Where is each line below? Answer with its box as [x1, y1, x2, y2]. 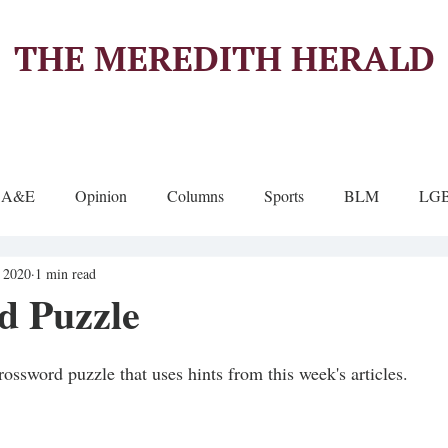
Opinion [75, 185, 127, 206]
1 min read [35, 263, 96, 283]
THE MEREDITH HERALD [13, 35, 435, 81]
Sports [264, 185, 304, 206]
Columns [167, 185, 224, 206]
